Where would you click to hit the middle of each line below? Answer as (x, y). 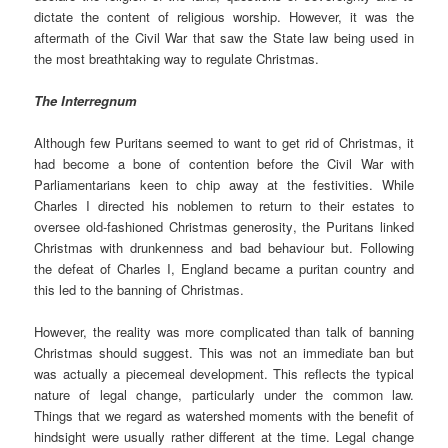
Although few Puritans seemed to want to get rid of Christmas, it (224, 142)
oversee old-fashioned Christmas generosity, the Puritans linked (224, 226)
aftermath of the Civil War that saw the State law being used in (224, 37)
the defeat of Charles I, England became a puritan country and (224, 268)
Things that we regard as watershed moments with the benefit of (224, 415)
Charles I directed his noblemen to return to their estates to (224, 205)
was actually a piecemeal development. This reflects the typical (224, 373)
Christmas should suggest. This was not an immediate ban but (224, 352)
